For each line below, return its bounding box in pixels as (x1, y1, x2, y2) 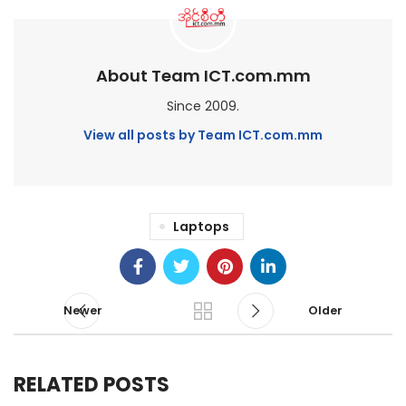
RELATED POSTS (14, 371, 169, 400)
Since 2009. (167, 97, 239, 116)
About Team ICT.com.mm (95, 64, 311, 88)
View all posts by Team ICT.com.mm (83, 126, 323, 145)
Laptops (172, 217, 229, 237)
